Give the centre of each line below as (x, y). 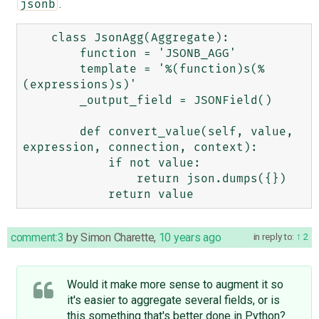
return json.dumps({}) (79, 178)
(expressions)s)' (79, 84)
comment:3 (37, 237)
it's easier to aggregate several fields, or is (173, 300)
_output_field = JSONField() (51, 100)
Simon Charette (117, 237)
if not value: (65, 163)
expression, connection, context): (140, 147)
